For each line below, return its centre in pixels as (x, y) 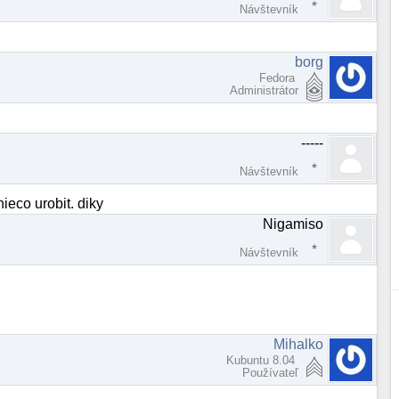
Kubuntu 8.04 (263, 361)
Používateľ (271, 373)
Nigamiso (293, 224)
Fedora (279, 77)
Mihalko (299, 345)
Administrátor (265, 90)
